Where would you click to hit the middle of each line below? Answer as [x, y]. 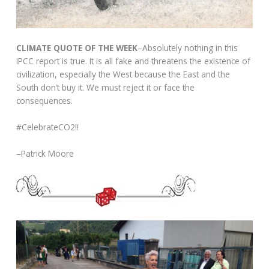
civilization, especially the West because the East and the [123, 74]
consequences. [45, 101]
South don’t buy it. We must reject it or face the [106, 88]
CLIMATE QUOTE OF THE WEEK [77, 48]
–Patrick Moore [45, 153]
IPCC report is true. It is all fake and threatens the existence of [134, 61]
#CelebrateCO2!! [48, 127]
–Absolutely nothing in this [188, 48]
